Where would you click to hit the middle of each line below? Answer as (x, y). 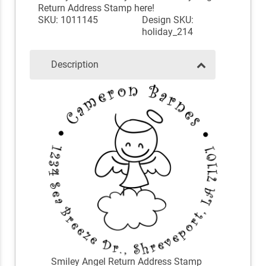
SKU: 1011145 (68, 20)
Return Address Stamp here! (96, 8)
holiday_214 (167, 32)
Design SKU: (168, 20)
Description (75, 65)
